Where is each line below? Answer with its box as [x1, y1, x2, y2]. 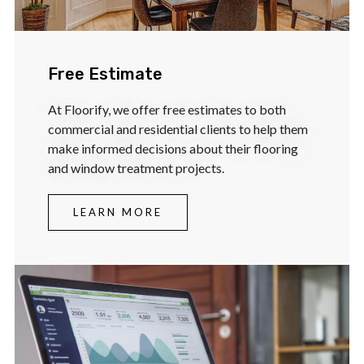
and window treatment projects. [48, 160, 225, 176]
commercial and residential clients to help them [48, 121, 309, 137]
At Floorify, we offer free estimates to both [48, 102, 287, 118]
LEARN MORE [73, 206, 163, 219]
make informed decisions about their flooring [48, 141, 299, 157]
